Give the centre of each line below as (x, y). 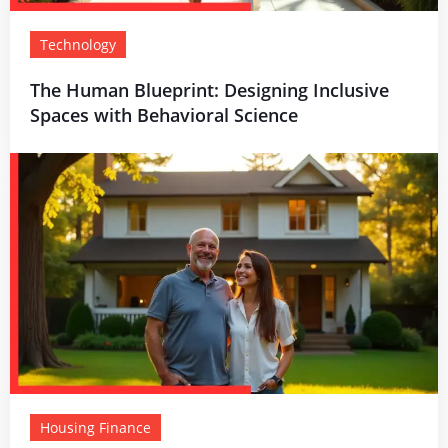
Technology (78, 45)
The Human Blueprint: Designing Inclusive (209, 90)
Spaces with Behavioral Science (164, 115)
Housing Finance (95, 427)
